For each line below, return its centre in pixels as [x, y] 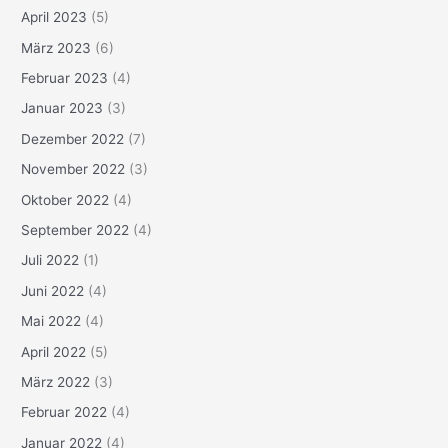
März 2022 [56, 382]
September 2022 [75, 230]
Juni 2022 [53, 290]
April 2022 [54, 351]
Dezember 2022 [73, 138]
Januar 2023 [62, 108]
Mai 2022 [51, 321]
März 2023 [56, 47]
